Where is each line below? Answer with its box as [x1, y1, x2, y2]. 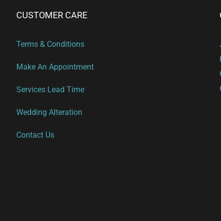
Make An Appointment [16, 62, 94, 72]
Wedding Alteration [16, 107, 83, 117]
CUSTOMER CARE [16, 9, 88, 20]
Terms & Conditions [16, 39, 85, 49]
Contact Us [16, 130, 55, 140]
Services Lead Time [16, 84, 85, 94]
